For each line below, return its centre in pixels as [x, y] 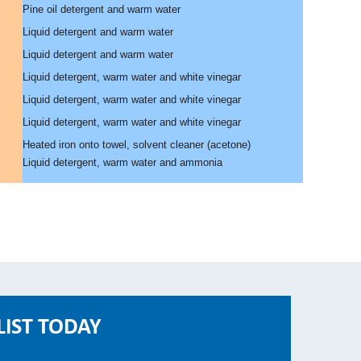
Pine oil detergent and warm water [102, 9]
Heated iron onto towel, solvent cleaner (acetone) [137, 145]
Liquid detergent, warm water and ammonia [122, 162]
